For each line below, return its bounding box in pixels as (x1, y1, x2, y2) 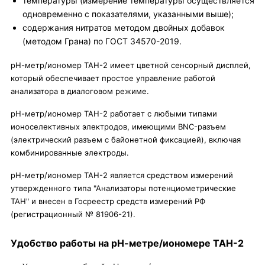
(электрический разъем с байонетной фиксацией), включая (11, 135, 241, 144)
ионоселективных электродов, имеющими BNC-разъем (11, 122, 226, 131)
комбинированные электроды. (11, 148, 129, 157)
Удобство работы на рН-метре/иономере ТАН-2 (11, 237, 244, 249)
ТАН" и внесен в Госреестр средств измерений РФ (11, 196, 205, 206)
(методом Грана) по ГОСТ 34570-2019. (22, 36, 182, 46)
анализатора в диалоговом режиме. (11, 86, 149, 96)
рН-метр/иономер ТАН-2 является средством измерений (11, 170, 233, 180)
